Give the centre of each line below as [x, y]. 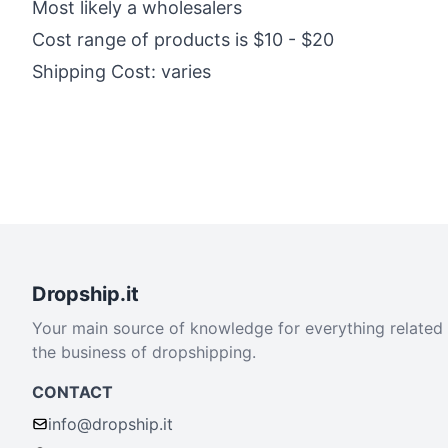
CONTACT [72, 392]
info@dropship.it [110, 424]
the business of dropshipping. [144, 352]
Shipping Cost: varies [121, 71]
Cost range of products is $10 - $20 [183, 39]
